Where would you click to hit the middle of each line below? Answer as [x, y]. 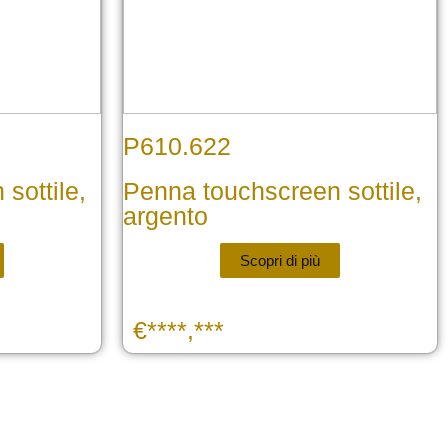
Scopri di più [280, 260]
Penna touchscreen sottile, [272, 191]
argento [165, 216]
